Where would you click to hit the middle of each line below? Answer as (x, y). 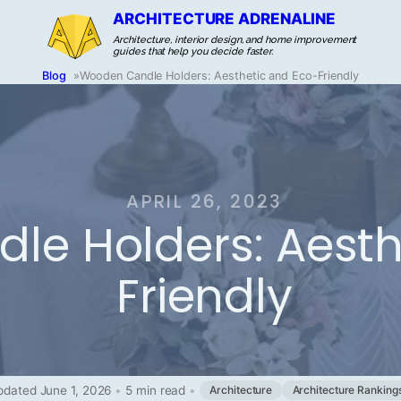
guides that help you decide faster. (193, 51)
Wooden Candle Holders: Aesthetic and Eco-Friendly (219, 76)
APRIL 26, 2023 (205, 201)
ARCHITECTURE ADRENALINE (225, 19)
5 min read (156, 390)
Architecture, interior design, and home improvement (235, 40)
